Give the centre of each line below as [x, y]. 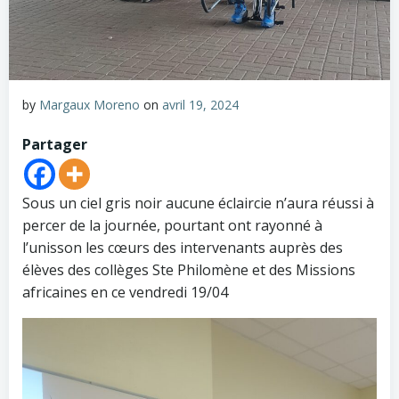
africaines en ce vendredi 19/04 [125, 292]
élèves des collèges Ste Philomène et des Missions [189, 270]
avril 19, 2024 [200, 105]
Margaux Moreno [90, 105]
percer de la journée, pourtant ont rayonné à [172, 225]
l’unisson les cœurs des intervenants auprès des [183, 248]
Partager [55, 144]
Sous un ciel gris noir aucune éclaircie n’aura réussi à [198, 203]
